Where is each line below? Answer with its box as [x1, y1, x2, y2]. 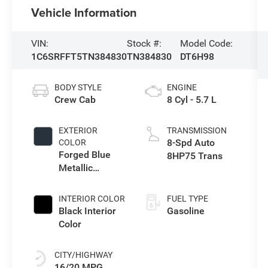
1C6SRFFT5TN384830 [31, 50, 127, 62]
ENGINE [166, 82, 197, 92]
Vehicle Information [31, 3, 138, 21]
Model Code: [179, 37, 233, 49]
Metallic [59, 162, 93, 173]
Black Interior [59, 205, 117, 217]
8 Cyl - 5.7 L [166, 93, 217, 105]
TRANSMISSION [166, 125, 227, 135]
